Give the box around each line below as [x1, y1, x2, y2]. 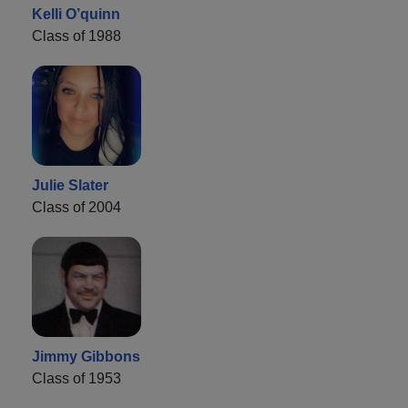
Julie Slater [32, 178, 108, 194]
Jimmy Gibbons [32, 349, 140, 365]
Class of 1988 [32, 28, 121, 45]
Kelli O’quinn [32, 6, 120, 23]
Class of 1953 [32, 371, 121, 387]
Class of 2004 [32, 199, 121, 216]
